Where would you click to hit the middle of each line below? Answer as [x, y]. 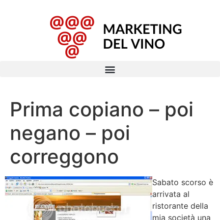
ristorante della [180, 206]
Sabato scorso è [183, 182]
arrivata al [171, 194]
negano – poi [70, 133]
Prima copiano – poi [102, 109]
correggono [64, 156]
